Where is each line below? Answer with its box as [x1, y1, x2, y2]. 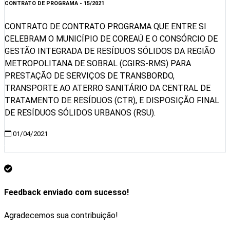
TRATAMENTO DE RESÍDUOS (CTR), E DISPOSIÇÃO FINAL [5, 95, 219, 106]
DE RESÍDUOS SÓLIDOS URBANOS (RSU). [5, 108, 156, 118]
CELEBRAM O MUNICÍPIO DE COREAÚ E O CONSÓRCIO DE [5, 34, 218, 44]
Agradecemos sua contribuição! [4, 210, 118, 220]
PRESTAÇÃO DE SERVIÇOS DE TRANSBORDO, [5, 71, 175, 81]
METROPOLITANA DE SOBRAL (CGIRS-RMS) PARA [5, 59, 191, 69]
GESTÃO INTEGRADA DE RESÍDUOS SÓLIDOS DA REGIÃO [5, 46, 215, 56]
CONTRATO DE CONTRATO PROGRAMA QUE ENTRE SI [5, 22, 206, 32]
